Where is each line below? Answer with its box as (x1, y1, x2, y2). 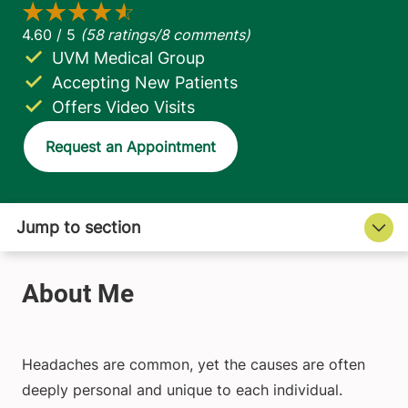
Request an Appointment (46, 138, 216, 157)
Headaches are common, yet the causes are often (22, 355, 365, 374)
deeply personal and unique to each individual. (22, 381, 342, 400)
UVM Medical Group (52, 48, 205, 68)
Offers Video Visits (52, 97, 195, 117)
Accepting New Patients (52, 73, 238, 93)
